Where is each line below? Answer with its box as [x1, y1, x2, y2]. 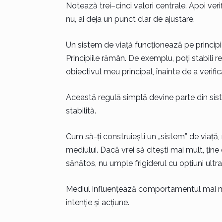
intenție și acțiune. [65, 198, 129, 207]
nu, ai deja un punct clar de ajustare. [65, 14, 195, 24]
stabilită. [65, 106, 96, 115]
